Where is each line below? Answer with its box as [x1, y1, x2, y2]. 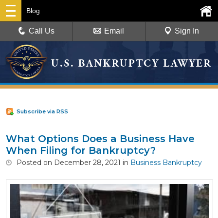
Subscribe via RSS [17, 108, 68, 115]
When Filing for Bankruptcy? [6, 144, 156, 156]
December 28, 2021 [54, 158, 121, 167]
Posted [17, 158, 41, 167]
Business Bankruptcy [130, 158, 202, 167]
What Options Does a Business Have [6, 132, 195, 145]
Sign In [175, 27, 200, 35]
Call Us [29, 27, 55, 35]
